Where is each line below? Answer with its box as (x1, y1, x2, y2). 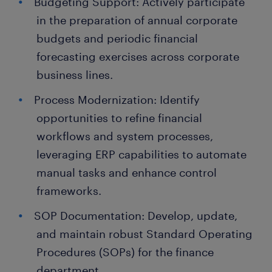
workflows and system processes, (36, 129, 213, 143)
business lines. (36, 68, 113, 81)
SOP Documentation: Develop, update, (34, 209, 237, 222)
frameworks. (36, 184, 101, 197)
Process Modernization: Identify (34, 93, 200, 106)
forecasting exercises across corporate (36, 50, 239, 63)
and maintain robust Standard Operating (36, 227, 253, 240)
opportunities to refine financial (36, 111, 202, 124)
